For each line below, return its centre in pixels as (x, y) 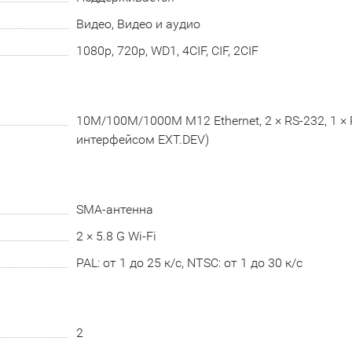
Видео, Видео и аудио (138, 24)
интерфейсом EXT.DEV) (142, 139)
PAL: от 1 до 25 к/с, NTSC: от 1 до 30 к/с (189, 263)
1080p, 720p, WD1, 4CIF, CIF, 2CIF (167, 51)
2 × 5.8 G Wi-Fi (116, 236)
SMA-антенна (114, 209)
